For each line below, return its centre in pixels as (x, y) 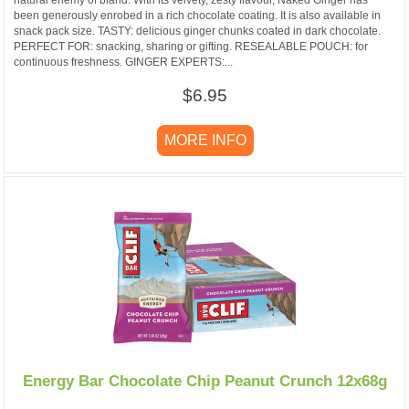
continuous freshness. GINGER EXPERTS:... (123, 62)
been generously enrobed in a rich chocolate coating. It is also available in (197, 15)
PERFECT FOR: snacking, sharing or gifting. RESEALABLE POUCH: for (191, 46)
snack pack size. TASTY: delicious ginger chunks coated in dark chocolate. (197, 31)
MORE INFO (205, 140)
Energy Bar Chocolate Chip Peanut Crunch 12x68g (204, 381)
